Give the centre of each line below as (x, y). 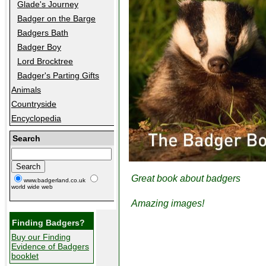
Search (26, 138)
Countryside (34, 104)
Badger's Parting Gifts (58, 75)
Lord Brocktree (45, 61)
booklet (25, 256)
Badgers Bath (43, 33)
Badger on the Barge (56, 18)
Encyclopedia (36, 118)
